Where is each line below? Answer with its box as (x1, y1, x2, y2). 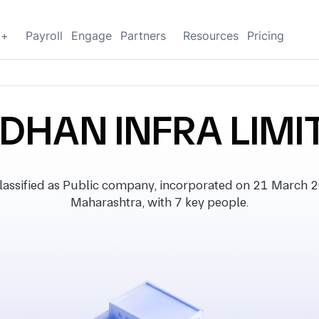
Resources (183, 28, 239, 43)
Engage (71, 28, 112, 43)
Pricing (247, 28, 284, 43)
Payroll (26, 28, 63, 43)
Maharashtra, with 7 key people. (70, 194, 249, 209)
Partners (120, 28, 166, 43)
